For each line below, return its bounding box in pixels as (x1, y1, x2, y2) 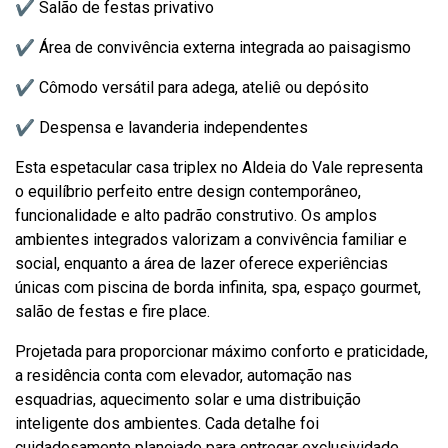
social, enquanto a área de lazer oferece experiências (15, 254, 388, 273)
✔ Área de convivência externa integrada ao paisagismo (15, 38, 411, 57)
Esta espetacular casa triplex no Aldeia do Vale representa (15, 158, 423, 177)
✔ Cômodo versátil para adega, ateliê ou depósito (15, 78, 369, 97)
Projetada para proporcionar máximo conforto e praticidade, (15, 342, 428, 361)
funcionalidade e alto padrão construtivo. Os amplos (15, 206, 377, 225)
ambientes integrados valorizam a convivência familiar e (15, 230, 407, 249)
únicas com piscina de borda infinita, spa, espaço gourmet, (15, 278, 421, 297)
